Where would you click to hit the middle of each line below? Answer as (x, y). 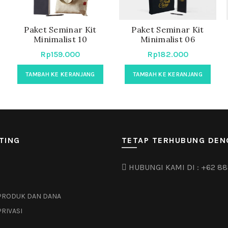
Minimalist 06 (168, 39)
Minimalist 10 (60, 39)
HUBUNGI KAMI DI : (164, 167)
